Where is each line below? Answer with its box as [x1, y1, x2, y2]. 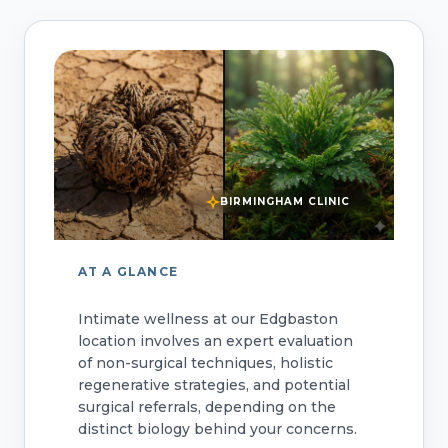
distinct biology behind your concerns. [77, 419, 357, 438]
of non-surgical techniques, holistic [77, 353, 333, 372]
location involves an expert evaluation [77, 331, 353, 350]
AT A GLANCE [77, 263, 178, 279]
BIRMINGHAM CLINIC [220, 195, 351, 209]
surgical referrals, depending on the [77, 397, 336, 416]
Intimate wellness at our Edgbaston [77, 309, 338, 328]
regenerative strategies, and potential [77, 375, 350, 394]
